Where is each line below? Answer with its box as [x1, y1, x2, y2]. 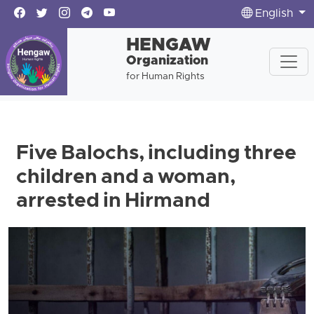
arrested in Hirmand [16, 189, 211, 215]
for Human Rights [125, 71, 205, 83]
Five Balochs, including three [16, 141, 297, 168]
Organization [125, 53, 208, 69]
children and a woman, [16, 165, 236, 191]
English [252, 7, 296, 21]
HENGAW [125, 34, 211, 57]
